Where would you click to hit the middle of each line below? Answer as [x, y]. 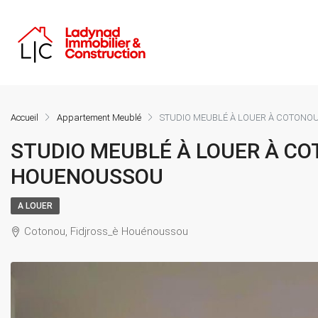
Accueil [24, 117]
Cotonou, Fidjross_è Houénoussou [106, 231]
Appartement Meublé [99, 117]
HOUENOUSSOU [87, 176]
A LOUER [35, 206]
